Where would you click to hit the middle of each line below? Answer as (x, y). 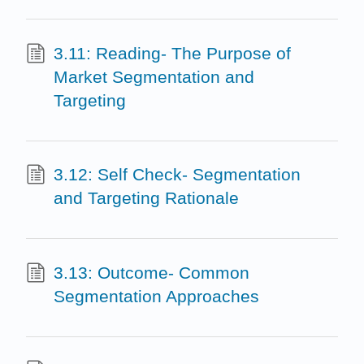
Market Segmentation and (154, 76)
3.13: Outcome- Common (151, 272)
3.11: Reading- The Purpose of (172, 53)
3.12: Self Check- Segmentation (177, 175)
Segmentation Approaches (156, 296)
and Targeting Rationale (146, 198)
